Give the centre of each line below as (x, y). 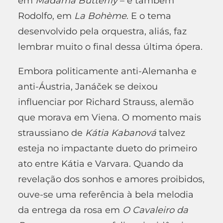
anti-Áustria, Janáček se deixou (88, 86)
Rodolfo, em (46, 16)
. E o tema (149, 16)
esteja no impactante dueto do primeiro (108, 148)
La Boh (90, 16)
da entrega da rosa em (70, 210)
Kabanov (131, 133)
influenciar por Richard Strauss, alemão (106, 102)
